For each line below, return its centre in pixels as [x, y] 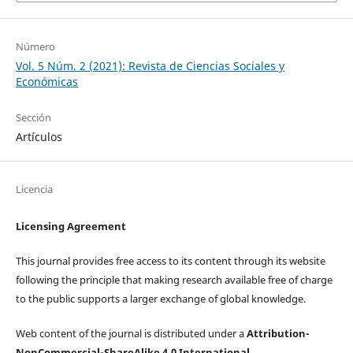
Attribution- [278, 334]
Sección [33, 118]
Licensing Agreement [71, 227]
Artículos [39, 137]
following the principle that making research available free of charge [174, 280]
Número [35, 47]
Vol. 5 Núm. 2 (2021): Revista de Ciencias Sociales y [150, 66]
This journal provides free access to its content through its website [170, 261]
